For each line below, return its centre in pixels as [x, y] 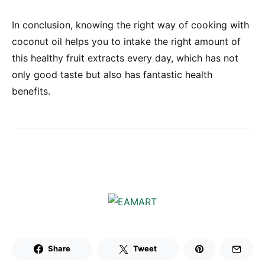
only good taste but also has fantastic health [112, 75]
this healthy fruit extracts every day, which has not [125, 58]
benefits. [31, 91]
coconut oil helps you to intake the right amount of [126, 41]
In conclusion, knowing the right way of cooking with [130, 25]
